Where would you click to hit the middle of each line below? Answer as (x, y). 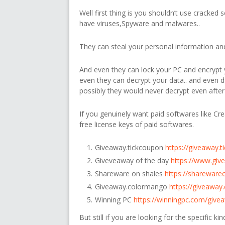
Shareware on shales (130, 174)
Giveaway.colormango (132, 187)
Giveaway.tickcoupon (130, 147)
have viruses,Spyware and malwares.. (140, 23)
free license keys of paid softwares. (137, 124)
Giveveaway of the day (133, 160)
